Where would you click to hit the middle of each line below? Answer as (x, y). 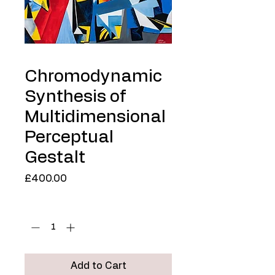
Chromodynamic (93, 77)
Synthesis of (75, 97)
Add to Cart (98, 266)
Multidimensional (95, 117)
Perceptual (69, 137)
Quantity (43, 205)
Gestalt (55, 158)
